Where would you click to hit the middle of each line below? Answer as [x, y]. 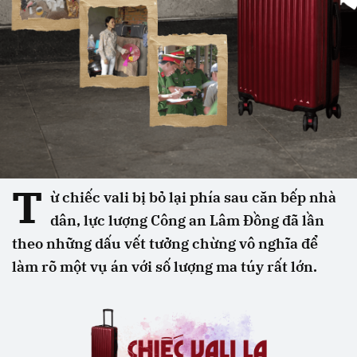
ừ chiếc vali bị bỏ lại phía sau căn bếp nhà [193, 197]
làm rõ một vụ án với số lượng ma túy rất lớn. [165, 267]
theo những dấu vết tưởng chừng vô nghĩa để [165, 243]
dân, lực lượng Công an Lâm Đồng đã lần [187, 220]
